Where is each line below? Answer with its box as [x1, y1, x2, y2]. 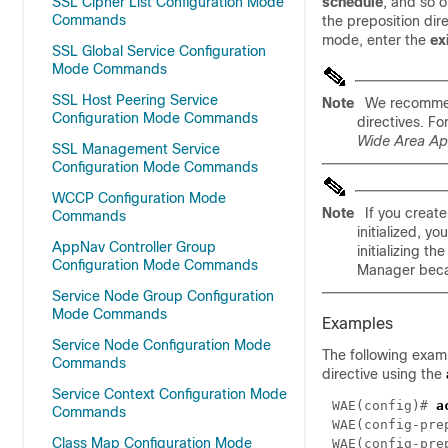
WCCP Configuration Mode [52, 190, 226, 206]
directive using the [322, 366, 446, 382]
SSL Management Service [52, 141, 220, 157]
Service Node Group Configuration [52, 288, 274, 304]
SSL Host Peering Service [52, 92, 218, 108]
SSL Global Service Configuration [52, 43, 266, 59]
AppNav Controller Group [52, 239, 216, 255]
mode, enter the [322, 32, 430, 48]
